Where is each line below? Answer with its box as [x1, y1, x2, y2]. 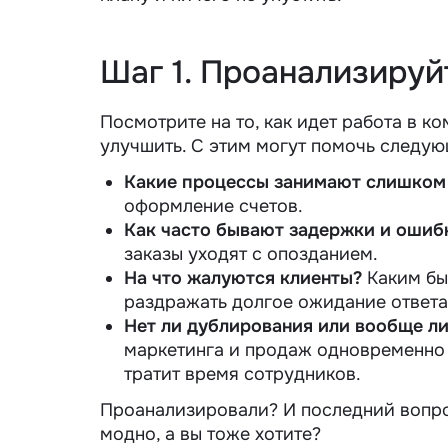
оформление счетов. [124, 194, 303, 217]
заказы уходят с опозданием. [124, 242, 378, 265]
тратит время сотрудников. [124, 362, 361, 385]
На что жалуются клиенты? [124, 266, 362, 289]
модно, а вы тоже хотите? [100, 422, 321, 445]
